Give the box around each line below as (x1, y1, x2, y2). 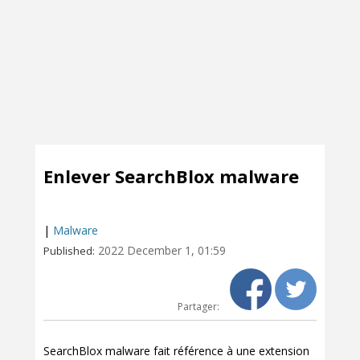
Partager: (178, 300, 222, 313)
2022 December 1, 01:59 (98, 243, 226, 258)
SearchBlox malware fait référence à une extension (43, 343, 309, 358)
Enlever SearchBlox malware (43, 164, 299, 188)
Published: (43, 243, 95, 258)
